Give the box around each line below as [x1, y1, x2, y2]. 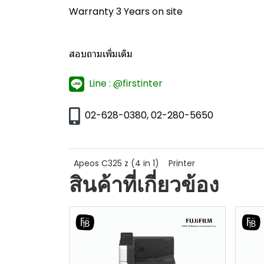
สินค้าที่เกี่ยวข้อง [69, 171, 219, 197]
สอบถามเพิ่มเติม [69, 47, 133, 61]
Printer [169, 157, 195, 169]
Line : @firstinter [89, 77, 163, 91]
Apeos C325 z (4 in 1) [74, 157, 159, 169]
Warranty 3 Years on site [69, 5, 185, 18]
